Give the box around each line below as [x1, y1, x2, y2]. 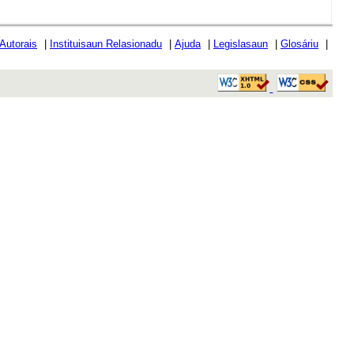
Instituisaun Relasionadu [49, 38, 162, 50]
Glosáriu [280, 38, 318, 50]
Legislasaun [213, 38, 268, 50]
